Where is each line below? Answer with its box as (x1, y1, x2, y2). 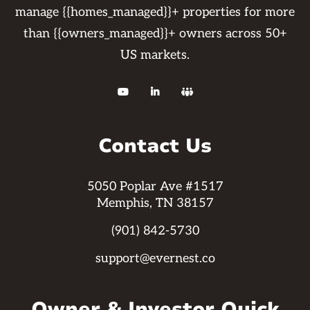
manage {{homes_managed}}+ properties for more (15, 5, 295, 19)
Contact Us (98, 133, 212, 159)
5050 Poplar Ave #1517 (86, 179, 224, 194)
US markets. (120, 48, 190, 62)
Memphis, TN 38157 (96, 196, 214, 210)
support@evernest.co (95, 251, 215, 266)
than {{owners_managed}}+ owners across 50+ (23, 26, 287, 41)
